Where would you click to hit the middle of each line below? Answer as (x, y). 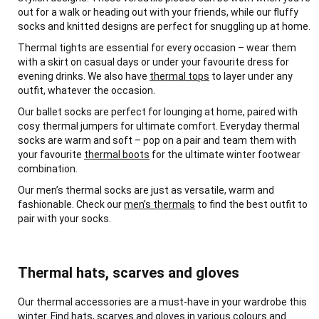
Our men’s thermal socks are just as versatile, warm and (146, 190)
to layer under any (251, 76)
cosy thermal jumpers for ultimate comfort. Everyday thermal (159, 126)
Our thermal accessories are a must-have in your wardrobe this (162, 302)
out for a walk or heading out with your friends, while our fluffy (158, 12)
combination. (48, 169)
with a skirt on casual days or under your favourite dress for (153, 62)
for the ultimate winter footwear (225, 155)
